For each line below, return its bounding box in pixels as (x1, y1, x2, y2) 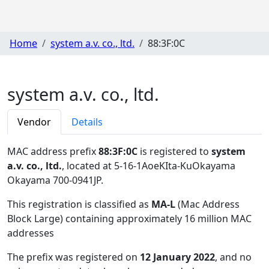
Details (71, 115, 103, 128)
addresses (7, 226, 54, 240)
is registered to (138, 144, 211, 158)
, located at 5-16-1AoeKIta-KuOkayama (62, 159, 235, 172)
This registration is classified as (7, 197, 151, 211)
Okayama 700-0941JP (7, 173, 101, 187)
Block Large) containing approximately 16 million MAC (7, 211, 252, 225)
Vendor (17, 115, 51, 128)
